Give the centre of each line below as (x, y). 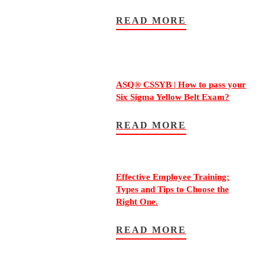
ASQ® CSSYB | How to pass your (181, 85)
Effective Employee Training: (173, 177)
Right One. (137, 202)
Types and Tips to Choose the (173, 190)
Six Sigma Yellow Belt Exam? (173, 97)
